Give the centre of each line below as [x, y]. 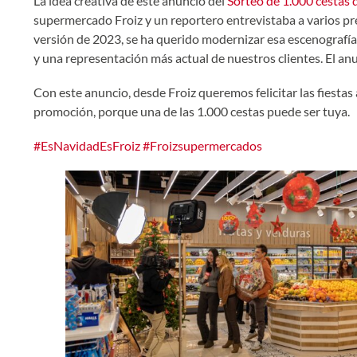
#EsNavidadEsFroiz [87, 146]
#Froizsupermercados [202, 146]
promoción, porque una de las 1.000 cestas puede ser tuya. [193, 112]
